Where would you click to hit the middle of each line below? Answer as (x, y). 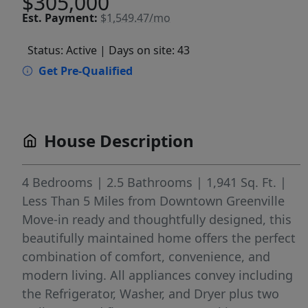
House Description (119, 141)
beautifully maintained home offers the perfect (159, 238)
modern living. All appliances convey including (157, 275)
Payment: (71, 18)
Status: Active (62, 51)
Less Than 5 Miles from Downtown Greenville (153, 201)
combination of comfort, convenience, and (146, 257)
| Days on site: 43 (145, 51)
